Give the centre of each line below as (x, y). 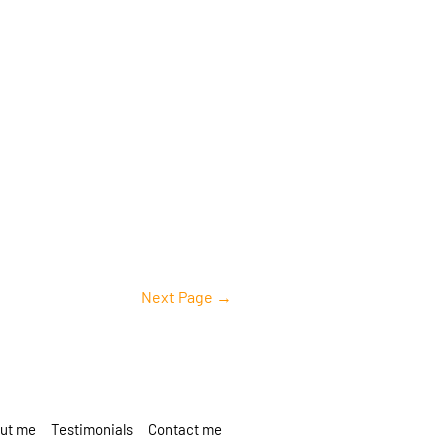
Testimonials (92, 428)
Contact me (185, 428)
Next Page (179, 297)
